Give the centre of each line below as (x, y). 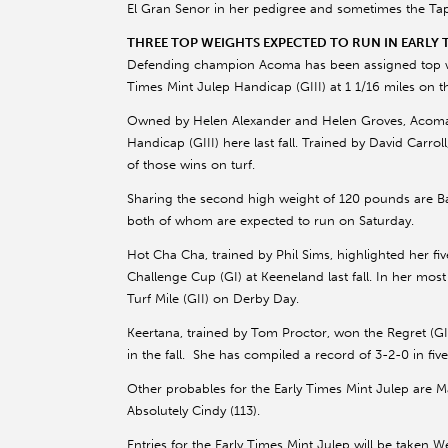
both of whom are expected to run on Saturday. (270, 221)
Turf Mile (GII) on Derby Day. (213, 299)
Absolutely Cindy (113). (193, 411)
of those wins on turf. (191, 165)
